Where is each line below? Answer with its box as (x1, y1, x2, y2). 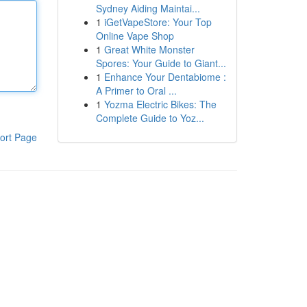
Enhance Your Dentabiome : (103, 70, 226, 84)
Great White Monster (103, 42, 195, 56)
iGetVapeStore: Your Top (103, 15, 212, 29)
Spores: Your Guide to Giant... (95, 56, 226, 70)
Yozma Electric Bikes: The (103, 97, 217, 111)
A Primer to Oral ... (95, 84, 177, 97)
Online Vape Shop (95, 29, 174, 42)
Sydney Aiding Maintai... (95, 1, 200, 15)
